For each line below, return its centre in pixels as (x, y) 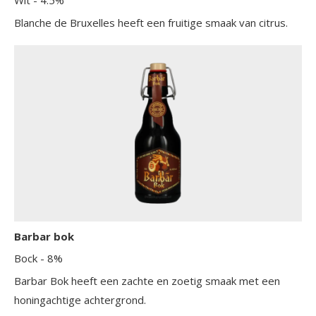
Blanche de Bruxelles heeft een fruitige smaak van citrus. (151, 22)
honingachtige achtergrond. (80, 299)
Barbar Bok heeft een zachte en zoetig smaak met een (147, 280)
